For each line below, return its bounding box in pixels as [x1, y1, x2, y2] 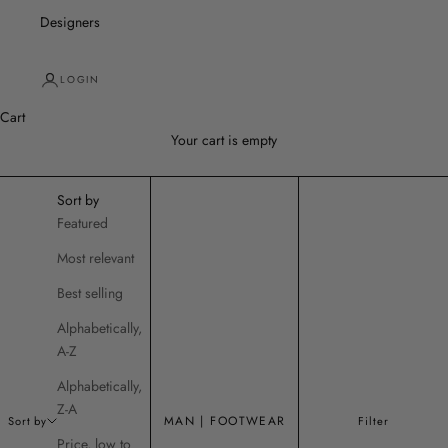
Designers [40, 12, 100, 32]
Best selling [57, 283, 124, 303]
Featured [57, 213, 109, 233]
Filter [358, 412, 389, 429]
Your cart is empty [171, 130, 277, 150]
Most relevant [57, 248, 135, 268]
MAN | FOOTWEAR [163, 412, 286, 430]
